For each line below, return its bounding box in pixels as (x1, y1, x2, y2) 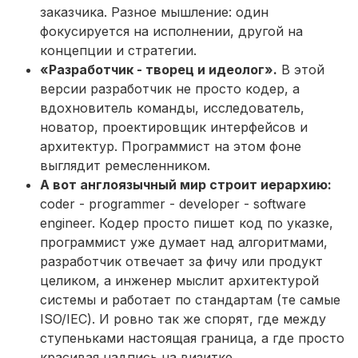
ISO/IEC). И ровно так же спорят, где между (40, 311, 326, 328)
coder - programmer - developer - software (40, 196, 306, 213)
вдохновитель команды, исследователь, (40, 100, 304, 117)
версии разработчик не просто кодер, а (40, 81, 300, 97)
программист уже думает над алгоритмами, (40, 234, 328, 251)
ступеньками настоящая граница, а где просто (40, 330, 344, 347)
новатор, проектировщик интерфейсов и (40, 119, 308, 136)
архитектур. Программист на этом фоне (40, 138, 301, 155)
